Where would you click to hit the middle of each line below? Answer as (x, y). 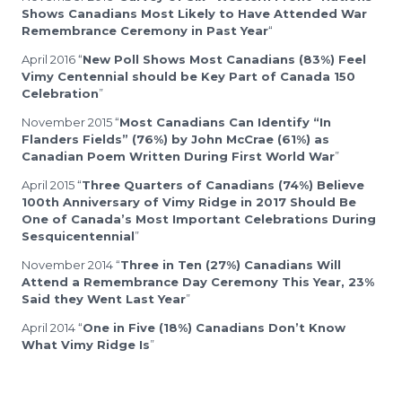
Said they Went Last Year (104, 298)
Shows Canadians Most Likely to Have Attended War (194, 13)
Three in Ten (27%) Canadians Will (231, 264)
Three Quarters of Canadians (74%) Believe (223, 184)
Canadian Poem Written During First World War (178, 156)
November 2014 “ (71, 264)
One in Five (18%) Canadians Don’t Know (214, 327)
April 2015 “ (52, 184)
